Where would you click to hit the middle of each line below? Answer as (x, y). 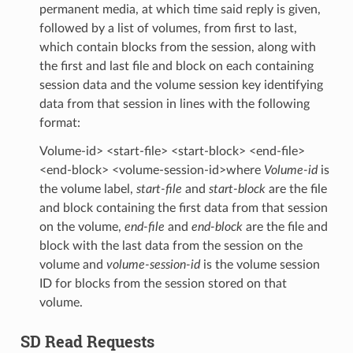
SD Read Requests (87, 341)
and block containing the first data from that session (183, 208)
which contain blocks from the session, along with (177, 47)
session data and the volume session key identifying (181, 85)
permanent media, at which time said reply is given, (180, 9)
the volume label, (87, 189)
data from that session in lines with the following (174, 104)
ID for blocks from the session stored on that (163, 283)
